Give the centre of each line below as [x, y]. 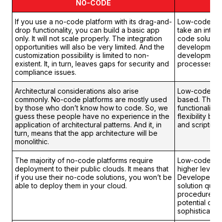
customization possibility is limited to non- [82, 55]
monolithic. [32, 142]
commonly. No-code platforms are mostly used [91, 100]
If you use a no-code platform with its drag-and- [93, 22]
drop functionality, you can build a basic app [87, 30]
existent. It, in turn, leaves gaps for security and [92, 64]
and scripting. [199, 125]
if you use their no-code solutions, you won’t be [93, 177]
